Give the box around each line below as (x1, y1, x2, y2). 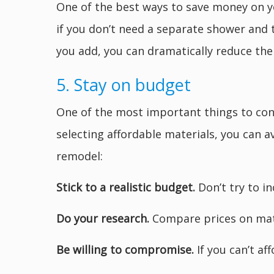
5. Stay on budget (56, 73, 191, 97)
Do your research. (56, 211, 149, 226)
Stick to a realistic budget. (56, 180, 195, 195)
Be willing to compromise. (56, 242, 194, 257)
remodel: (56, 149, 103, 164)
